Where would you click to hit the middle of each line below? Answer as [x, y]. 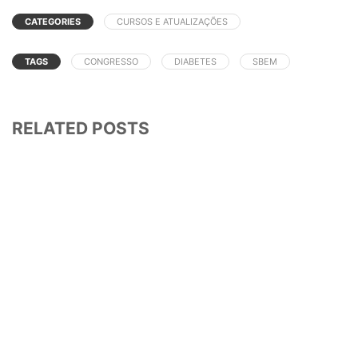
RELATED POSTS [81, 129]
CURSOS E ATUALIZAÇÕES [172, 22]
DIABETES [195, 62]
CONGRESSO [111, 62]
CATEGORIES [53, 22]
